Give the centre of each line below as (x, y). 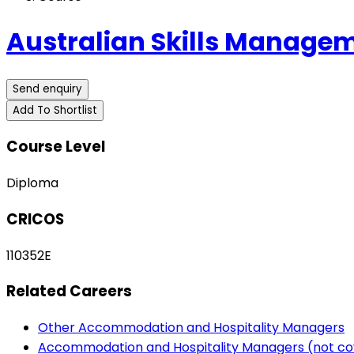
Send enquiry (47, 88)
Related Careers (69, 292)
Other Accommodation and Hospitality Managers (191, 327)
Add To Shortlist (55, 110)
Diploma (32, 183)
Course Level (56, 147)
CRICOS (35, 219)
